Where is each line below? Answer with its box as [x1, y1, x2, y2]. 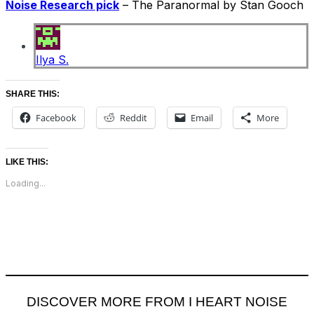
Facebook [36, 111, 76, 124]
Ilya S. [36, 52, 69, 67]
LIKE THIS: [6, 156, 48, 167]
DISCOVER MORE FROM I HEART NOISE [27, 294, 287, 309]
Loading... [6, 177, 46, 189]
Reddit [120, 111, 147, 124]
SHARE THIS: [6, 88, 60, 99]
